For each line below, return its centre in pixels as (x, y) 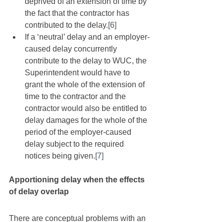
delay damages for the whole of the (87, 120)
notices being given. (60, 156)
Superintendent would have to (78, 73)
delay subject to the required (75, 144)
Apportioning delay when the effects (78, 180)
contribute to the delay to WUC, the (87, 61)
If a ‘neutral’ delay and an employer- (87, 37)
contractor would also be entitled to (87, 108)
